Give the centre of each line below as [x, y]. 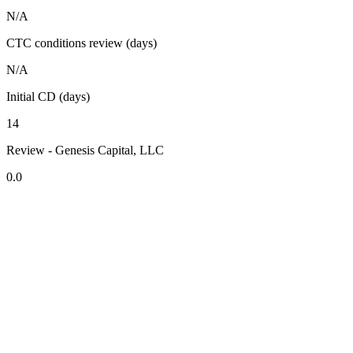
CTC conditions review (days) [82, 43]
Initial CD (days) [48, 97]
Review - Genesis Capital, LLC [85, 150]
